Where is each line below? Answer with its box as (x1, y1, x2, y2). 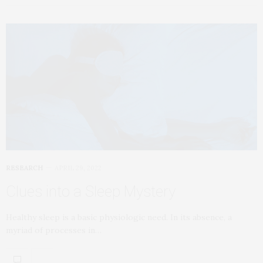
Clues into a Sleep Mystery (6, 183, 176, 201)
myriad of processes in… (6, 225, 102, 236)
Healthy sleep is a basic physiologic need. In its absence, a (6, 212, 232, 223)
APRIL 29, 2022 (55, 164, 102, 173)
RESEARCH (6, 164, 43, 173)
